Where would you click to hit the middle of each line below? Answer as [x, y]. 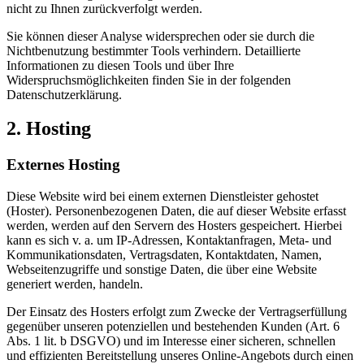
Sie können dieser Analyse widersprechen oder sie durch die [160, 36]
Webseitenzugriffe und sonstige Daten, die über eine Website [162, 270]
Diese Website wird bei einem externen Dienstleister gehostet [162, 197]
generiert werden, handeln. [75, 284]
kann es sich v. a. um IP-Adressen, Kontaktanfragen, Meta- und [169, 240]
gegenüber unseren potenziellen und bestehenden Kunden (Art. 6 [173, 327]
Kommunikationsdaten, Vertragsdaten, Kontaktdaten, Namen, [164, 255]
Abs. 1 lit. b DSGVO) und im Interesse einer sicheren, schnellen [171, 341]
